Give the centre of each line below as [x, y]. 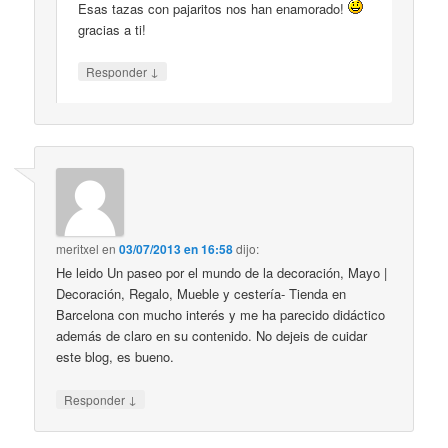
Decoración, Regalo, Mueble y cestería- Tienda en [201, 294]
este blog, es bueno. [115, 357]
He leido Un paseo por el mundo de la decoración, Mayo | [222, 273]
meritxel [78, 249]
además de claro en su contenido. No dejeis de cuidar [212, 336]
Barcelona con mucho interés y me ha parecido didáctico [221, 315]
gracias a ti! [112, 29]
